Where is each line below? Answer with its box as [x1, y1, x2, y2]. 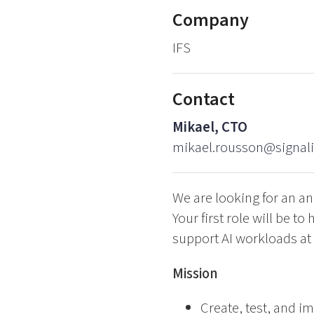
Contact [172, 86, 235, 112]
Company [172, 6, 249, 33]
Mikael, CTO [172, 117, 247, 138]
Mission [172, 263, 218, 284]
